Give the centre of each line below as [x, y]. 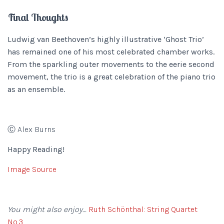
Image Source [32, 169]
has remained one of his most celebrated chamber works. [111, 52]
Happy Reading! [36, 149]
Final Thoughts [38, 17]
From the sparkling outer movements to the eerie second [111, 64]
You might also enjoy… [48, 209]
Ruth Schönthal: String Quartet [143, 209]
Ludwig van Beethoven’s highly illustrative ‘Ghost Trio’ [106, 39]
